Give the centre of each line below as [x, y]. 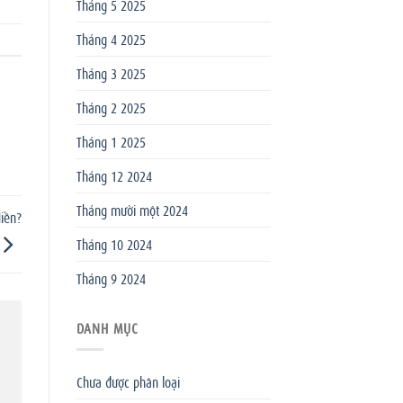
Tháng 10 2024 [114, 243]
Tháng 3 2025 [111, 72]
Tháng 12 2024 [114, 175]
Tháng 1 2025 [111, 141]
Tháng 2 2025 [111, 107]
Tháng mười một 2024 [132, 209]
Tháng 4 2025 [111, 38]
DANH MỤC [107, 327]
